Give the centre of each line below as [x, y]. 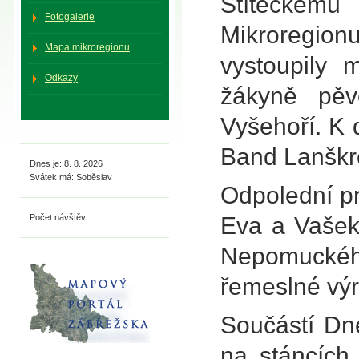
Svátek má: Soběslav [71, 177]
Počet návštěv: [59, 217]
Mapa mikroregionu [87, 47]
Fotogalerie [70, 17]
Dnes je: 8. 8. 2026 [66, 163]
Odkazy [61, 78]
